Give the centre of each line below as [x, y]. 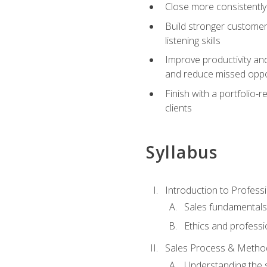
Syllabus [182, 152]
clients [178, 108]
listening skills [193, 40]
